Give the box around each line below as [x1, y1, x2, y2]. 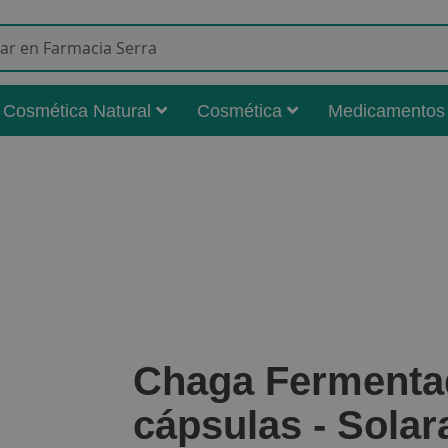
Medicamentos [328, 101, 445, 121]
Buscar [222, 51, 267, 68]
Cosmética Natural [3, 101, 151, 121]
